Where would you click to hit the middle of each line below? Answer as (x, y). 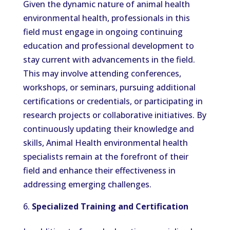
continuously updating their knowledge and (108, 129)
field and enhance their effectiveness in (99, 170)
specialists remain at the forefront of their (106, 157)
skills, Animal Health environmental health (105, 143)
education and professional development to (108, 46)
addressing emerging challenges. (87, 184)
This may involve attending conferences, (102, 73)
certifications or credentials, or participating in (113, 101)
